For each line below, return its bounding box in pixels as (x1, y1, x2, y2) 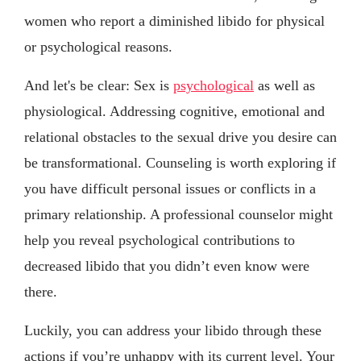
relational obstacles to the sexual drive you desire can (24, 128, 337, 145)
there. (24, 283, 57, 300)
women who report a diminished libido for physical (24, 12, 325, 29)
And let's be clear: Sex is (24, 77, 173, 93)
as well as (254, 77, 315, 93)
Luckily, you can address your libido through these (24, 322, 322, 338)
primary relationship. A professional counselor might (24, 205, 333, 222)
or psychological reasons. (24, 38, 172, 55)
